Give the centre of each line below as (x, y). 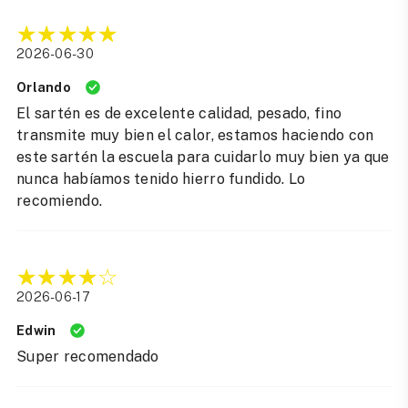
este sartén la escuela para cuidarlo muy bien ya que (203, 158)
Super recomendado (88, 357)
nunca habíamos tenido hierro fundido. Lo (161, 179)
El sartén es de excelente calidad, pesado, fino (179, 114)
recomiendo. (60, 201)
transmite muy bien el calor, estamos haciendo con (195, 136)
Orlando (44, 88)
